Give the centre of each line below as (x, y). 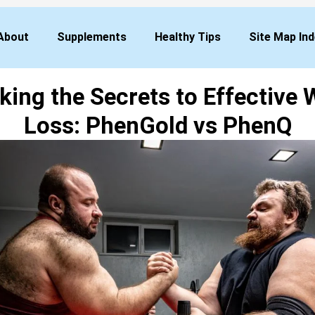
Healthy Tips (188, 37)
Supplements (92, 37)
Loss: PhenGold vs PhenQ (157, 125)
